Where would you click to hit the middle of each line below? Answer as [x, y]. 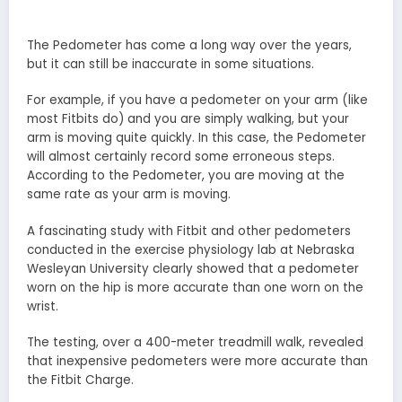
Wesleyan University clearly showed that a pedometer [193, 268]
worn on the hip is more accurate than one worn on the [195, 287]
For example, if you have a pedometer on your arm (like [197, 100]
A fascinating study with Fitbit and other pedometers [189, 231]
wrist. [43, 306]
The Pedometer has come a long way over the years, [189, 46]
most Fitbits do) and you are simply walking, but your [188, 119]
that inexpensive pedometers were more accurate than [197, 361]
